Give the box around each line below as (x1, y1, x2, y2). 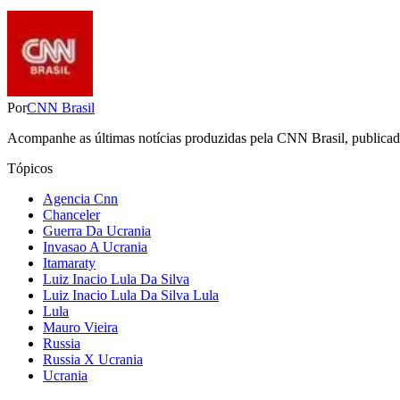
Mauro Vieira (43, 320, 118, 336)
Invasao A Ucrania (43, 239, 147, 255)
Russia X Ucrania (43, 352, 143, 368)
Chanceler (43, 207, 100, 223)
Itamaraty (43, 255, 96, 271)
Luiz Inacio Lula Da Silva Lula (43, 287, 219, 304)
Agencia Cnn (43, 191, 118, 207)
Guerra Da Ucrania (43, 223, 151, 239)
